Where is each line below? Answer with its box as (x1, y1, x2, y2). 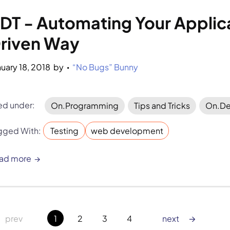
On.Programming (51, 100, 119, 111)
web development (91, 125, 164, 136)
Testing (50, 125, 79, 136)
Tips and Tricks (134, 100, 190, 111)
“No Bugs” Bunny (72, 62, 139, 72)
